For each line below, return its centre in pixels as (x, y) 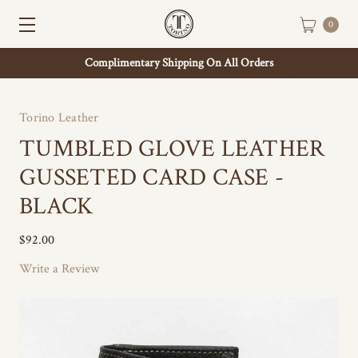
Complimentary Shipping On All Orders (179, 63)
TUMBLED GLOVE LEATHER (172, 149)
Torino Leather (59, 118)
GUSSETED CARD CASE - (151, 178)
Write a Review (59, 269)
